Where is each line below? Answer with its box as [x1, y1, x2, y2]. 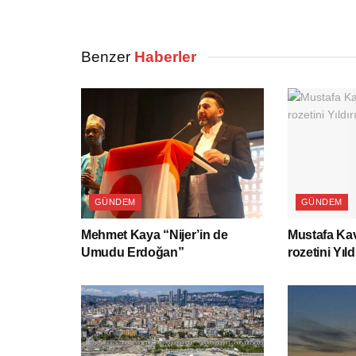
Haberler [130, 48, 196, 65]
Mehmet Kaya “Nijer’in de [81, 227, 228, 242]
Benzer [81, 48, 130, 65]
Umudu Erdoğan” [81, 245, 184, 259]
